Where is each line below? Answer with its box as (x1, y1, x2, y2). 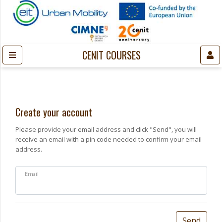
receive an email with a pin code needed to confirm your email (15, 134, 202, 144)
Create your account (15, 104, 92, 119)
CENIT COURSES (82, 47, 141, 62)
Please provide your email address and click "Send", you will (15, 124, 197, 134)
